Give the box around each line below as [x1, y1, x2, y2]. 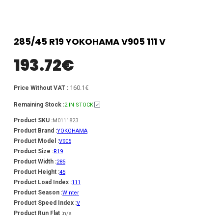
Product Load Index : [14, 178, 72, 186]
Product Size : [14, 147, 54, 155]
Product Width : [14, 158, 56, 165]
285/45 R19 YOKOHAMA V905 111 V [14, 35, 165, 48]
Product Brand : [14, 127, 57, 134]
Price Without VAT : [14, 84, 70, 91]
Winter [62, 189, 79, 196]
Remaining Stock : [14, 101, 64, 108]
